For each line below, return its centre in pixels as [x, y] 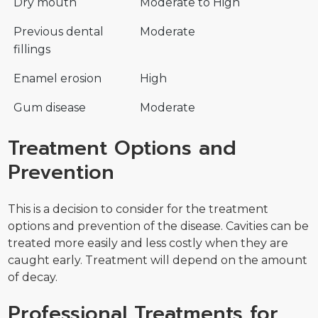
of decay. [33, 277]
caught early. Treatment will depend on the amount [158, 260]
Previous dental [59, 32]
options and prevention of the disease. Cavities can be [159, 226]
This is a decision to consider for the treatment [138, 209]
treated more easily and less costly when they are [148, 243]
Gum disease [50, 108]
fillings [32, 50]
